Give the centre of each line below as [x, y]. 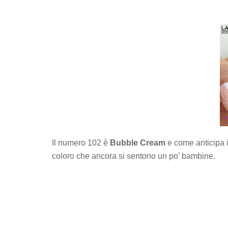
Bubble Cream [138, 143]
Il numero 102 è [81, 143]
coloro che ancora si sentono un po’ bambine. [134, 156]
